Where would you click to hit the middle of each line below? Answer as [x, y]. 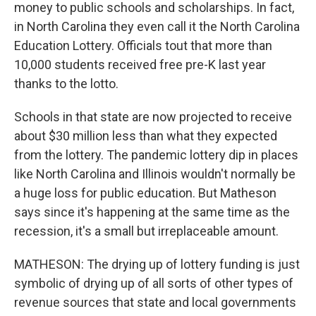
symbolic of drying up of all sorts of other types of [154, 283]
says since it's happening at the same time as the [152, 212]
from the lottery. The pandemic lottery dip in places [156, 155]
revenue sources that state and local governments [155, 302]
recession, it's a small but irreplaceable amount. [146, 231]
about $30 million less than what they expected [146, 136]
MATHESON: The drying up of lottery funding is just [157, 264]
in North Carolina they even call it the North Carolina [157, 26]
